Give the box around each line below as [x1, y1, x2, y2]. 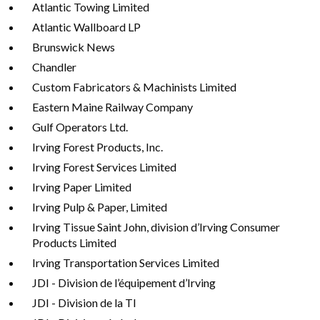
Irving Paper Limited [32, 180, 131, 194]
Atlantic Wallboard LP [32, 20, 141, 34]
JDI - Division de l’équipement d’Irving [32, 276, 218, 289]
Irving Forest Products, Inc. [32, 140, 163, 154]
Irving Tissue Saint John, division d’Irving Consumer [32, 220, 280, 234]
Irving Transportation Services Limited [32, 256, 219, 269]
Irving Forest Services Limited [32, 160, 176, 174]
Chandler [32, 60, 76, 74]
